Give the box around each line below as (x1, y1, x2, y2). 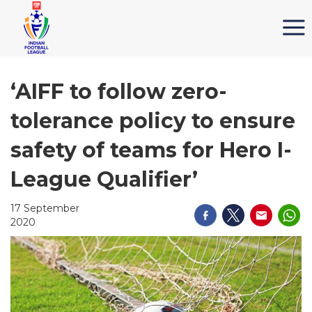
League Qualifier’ (10, 166, 198, 192)
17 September (10, 202, 79, 214)
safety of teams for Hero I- (10, 137, 292, 163)
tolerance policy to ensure (10, 108, 295, 134)
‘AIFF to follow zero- (10, 79, 227, 104)
